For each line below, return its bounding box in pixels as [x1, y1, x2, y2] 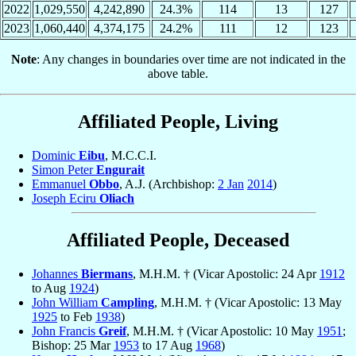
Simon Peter [32, 163, 96, 177]
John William [32, 296, 101, 310]
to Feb [57, 310, 95, 324]
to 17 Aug [139, 339, 195, 353]
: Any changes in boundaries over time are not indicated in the [36, 52, 346, 67]
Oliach [99, 192, 134, 206]
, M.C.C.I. [105, 149, 157, 163]
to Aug [32, 281, 69, 296]
